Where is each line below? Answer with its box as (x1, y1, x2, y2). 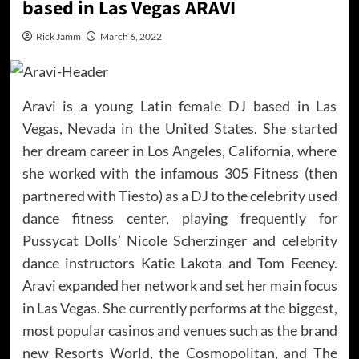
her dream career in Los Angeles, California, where (22, 141, 337, 159)
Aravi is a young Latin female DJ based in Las (22, 96, 337, 115)
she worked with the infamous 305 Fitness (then (22, 163, 337, 182)
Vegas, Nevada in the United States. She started (22, 119, 337, 137)
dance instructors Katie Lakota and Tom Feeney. (22, 253, 337, 272)
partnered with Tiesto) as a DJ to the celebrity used (22, 186, 337, 204)
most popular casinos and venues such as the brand (22, 321, 337, 339)
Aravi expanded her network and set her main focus (22, 276, 337, 294)
